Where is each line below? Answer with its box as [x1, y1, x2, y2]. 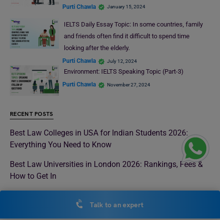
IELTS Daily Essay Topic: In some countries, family [63, 20, 203, 28]
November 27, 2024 [107, 82, 150, 87]
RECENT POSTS [10, 110, 54, 118]
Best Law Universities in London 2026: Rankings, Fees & [10, 160, 203, 169]
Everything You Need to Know [10, 140, 111, 150]
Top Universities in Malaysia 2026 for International [10, 191, 184, 201]
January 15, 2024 [107, 4, 145, 10]
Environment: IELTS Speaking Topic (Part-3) [63, 67, 184, 75]
